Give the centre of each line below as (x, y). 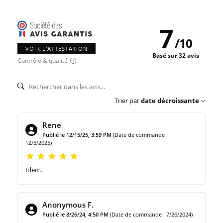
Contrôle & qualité (43, 61)
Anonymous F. (68, 205)
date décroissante (170, 101)
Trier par (127, 101)
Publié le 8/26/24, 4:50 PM (75, 215)
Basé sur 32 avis (176, 56)
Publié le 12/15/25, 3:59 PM (77, 135)
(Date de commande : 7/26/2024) (151, 215)
